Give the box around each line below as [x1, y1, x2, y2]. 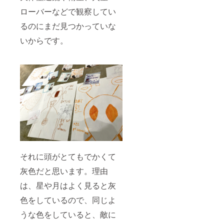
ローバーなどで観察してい [20, 5, 116, 17]
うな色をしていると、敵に [20, 208, 116, 220]
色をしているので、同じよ [20, 194, 116, 206]
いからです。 [20, 34, 68, 46]
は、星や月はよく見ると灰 [20, 179, 116, 191]
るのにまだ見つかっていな [20, 19, 116, 31]
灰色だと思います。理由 [20, 165, 108, 177]
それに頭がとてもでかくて [20, 150, 116, 162]
